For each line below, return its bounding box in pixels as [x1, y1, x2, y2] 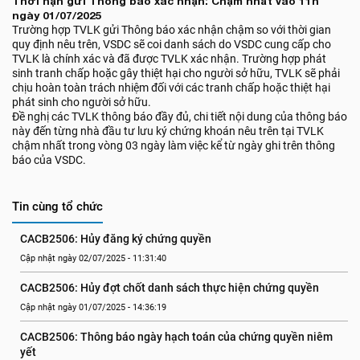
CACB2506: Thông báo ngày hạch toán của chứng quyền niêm [20, 330, 333, 343]
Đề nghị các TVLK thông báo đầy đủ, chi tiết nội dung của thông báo [12, 110, 347, 123]
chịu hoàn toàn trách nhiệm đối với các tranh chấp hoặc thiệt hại [12, 81, 330, 94]
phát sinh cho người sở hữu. [12, 96, 151, 108]
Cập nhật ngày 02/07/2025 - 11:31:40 [20, 253, 166, 264]
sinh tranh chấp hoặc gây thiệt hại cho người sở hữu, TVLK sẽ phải [12, 67, 340, 80]
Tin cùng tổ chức [12, 199, 103, 214]
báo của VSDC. [12, 153, 86, 166]
